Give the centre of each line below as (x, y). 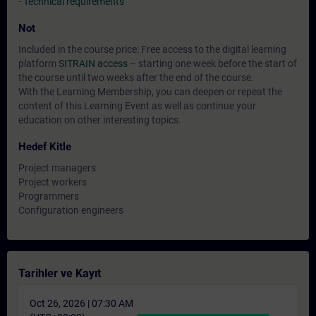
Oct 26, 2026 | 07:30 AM (81, 303)
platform (38, 63)
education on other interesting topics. (100, 120)
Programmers (49, 196)
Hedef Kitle (45, 147)
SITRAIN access (93, 63)
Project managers (57, 168)
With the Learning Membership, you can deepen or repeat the (150, 92)
